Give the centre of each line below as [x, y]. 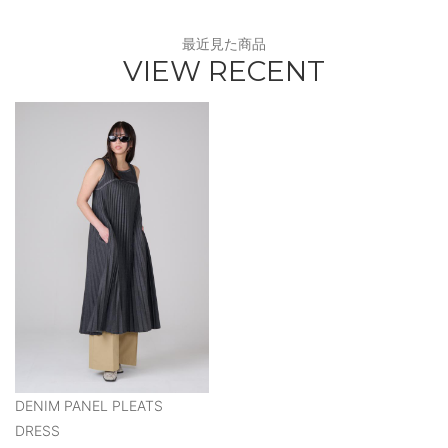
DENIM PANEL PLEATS [89, 406]
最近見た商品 [224, 44]
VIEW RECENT [224, 71]
